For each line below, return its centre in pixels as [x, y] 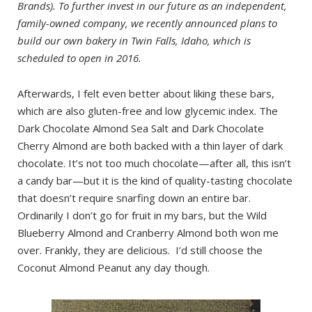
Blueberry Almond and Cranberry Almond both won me [148, 233]
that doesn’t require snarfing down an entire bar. [134, 198]
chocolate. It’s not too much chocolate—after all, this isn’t [154, 163]
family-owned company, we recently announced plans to [147, 23]
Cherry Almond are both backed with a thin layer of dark [150, 146]
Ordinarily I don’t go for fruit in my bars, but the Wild [142, 215]
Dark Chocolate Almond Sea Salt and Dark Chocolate [141, 128]
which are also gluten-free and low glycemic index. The [148, 111]
